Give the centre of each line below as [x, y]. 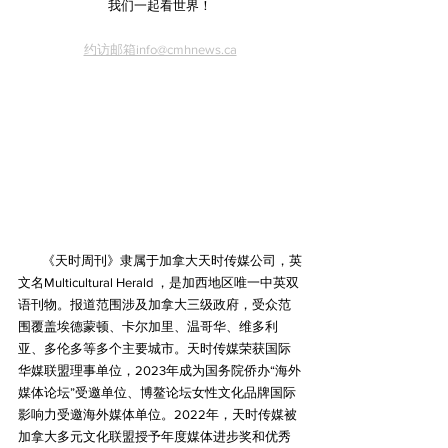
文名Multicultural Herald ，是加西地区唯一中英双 [158, 283]
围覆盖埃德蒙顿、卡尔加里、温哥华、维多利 [148, 327]
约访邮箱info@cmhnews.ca [160, 49]
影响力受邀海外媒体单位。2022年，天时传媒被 [157, 415]
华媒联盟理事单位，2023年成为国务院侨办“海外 [159, 371]
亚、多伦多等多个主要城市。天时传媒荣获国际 [154, 349]
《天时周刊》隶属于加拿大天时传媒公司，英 [160, 261]
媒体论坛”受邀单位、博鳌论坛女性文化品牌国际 [157, 393]
